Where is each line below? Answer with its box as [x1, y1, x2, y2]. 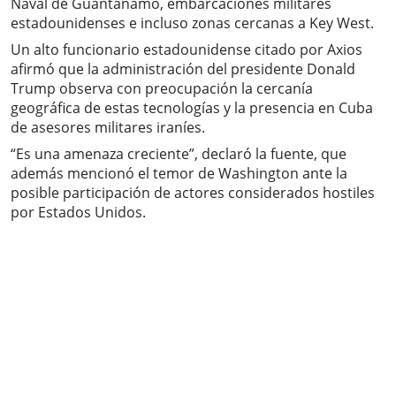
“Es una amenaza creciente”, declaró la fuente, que [11, 144, 346, 164]
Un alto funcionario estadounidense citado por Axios [11, 40, 362, 60]
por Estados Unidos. [11, 202, 146, 223]
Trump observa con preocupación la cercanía [11, 79, 313, 99]
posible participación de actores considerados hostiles [11, 183, 375, 203]
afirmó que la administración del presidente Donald [11, 59, 355, 80]
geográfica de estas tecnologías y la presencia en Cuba [11, 98, 373, 118]
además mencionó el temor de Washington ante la [11, 164, 347, 184]
